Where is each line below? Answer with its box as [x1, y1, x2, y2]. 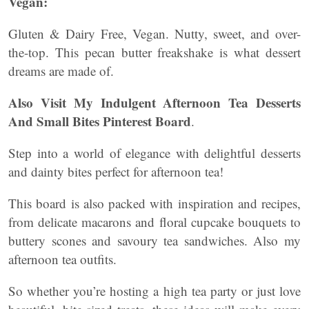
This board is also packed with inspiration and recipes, [8, 195, 301, 212]
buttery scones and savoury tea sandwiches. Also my [8, 232, 301, 249]
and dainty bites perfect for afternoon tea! [8, 163, 223, 180]
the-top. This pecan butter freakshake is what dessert [8, 43, 301, 61]
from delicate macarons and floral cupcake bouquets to [8, 213, 301, 230]
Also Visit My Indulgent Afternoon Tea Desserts [8, 93, 301, 112]
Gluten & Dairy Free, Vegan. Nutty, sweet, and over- [8, 25, 301, 42]
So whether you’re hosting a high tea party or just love [8, 282, 301, 299]
